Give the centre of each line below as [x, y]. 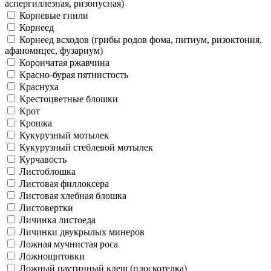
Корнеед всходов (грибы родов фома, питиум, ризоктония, [141, 39]
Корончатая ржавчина [64, 62]
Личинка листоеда [57, 220]
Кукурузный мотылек [64, 135]
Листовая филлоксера [64, 183]
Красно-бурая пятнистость [74, 74]
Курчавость [43, 159]
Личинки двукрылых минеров [82, 232]
